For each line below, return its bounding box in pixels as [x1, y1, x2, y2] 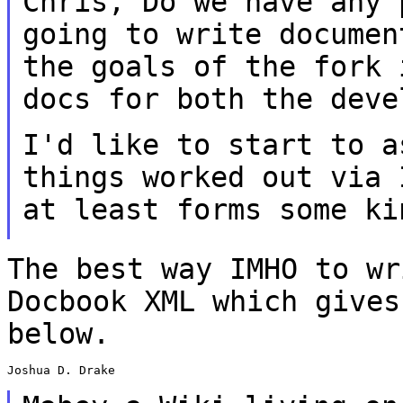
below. [7, 317, 110, 350]
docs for [22, 82, 176, 115]
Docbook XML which [7, 284, 315, 318]
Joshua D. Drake [7, 363, 115, 377]
